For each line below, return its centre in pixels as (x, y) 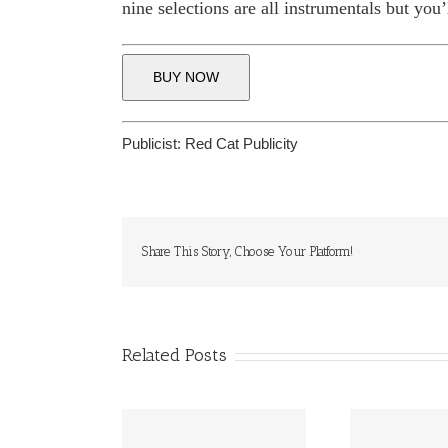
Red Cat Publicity (241, 144)
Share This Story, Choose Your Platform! (247, 252)
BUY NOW (186, 76)
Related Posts (174, 355)
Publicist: (153, 144)
